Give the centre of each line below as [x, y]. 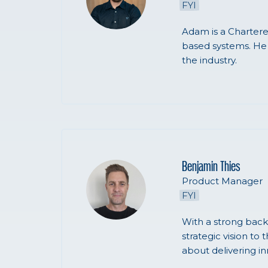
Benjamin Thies [211, 167]
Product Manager [222, 181]
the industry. [209, 60]
